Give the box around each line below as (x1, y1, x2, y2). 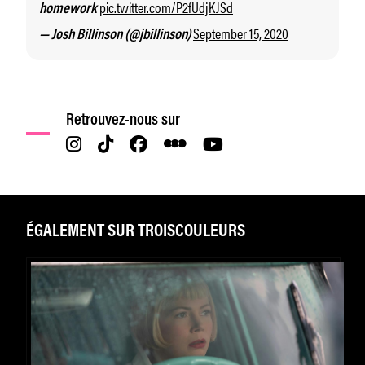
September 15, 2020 (193, 21, 288, 43)
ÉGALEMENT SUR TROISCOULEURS (26, 222, 245, 241)
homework (39, 2, 99, 17)
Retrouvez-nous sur (66, 112, 181, 129)
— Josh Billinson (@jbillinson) (39, 28, 193, 43)
